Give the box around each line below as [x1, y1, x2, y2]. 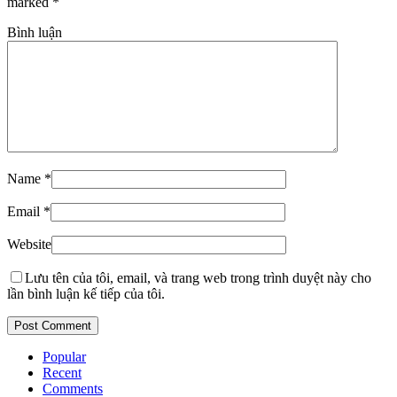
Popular [43, 349, 86, 365]
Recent [43, 365, 82, 381]
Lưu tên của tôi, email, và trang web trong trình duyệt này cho [25, 270, 371, 286]
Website [7, 237, 51, 253]
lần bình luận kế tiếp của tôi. [7, 286, 165, 302]
